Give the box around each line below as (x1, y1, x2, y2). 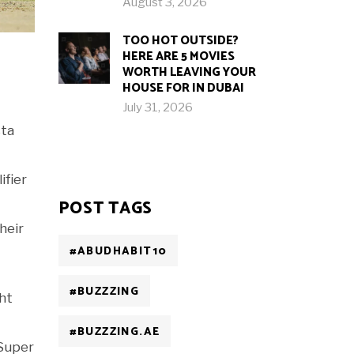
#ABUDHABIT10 (69, 243, 168, 261)
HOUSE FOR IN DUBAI (122, 78, 244, 98)
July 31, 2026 (122, 100, 193, 115)
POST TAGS (58, 195, 153, 222)
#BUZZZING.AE (69, 323, 160, 341)
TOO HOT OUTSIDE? (122, 31, 239, 51)
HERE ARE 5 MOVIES (122, 47, 235, 66)
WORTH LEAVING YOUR (122, 62, 256, 82)
